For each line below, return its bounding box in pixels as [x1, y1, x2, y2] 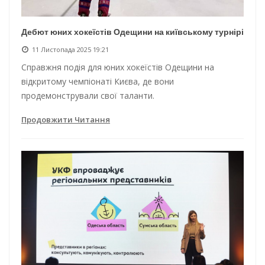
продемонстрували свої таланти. [21, 89, 154, 101]
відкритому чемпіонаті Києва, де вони [21, 75, 174, 87]
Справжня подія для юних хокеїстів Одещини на [21, 61, 214, 73]
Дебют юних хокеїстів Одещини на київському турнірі [21, 25, 244, 38]
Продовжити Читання [21, 114, 110, 125]
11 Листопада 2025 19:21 [32, 44, 109, 54]
